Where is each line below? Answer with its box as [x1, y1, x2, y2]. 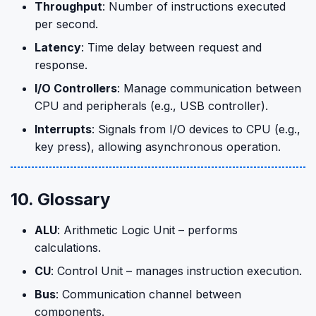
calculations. [35, 241, 101, 255]
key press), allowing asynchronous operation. [35, 140, 281, 154]
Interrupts [35, 122, 92, 136]
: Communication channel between [56, 287, 241, 301]
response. [35, 58, 87, 72]
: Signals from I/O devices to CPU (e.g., [92, 122, 300, 136]
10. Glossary [11, 189, 110, 209]
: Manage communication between [117, 81, 301, 95]
